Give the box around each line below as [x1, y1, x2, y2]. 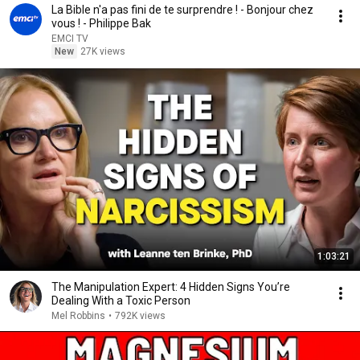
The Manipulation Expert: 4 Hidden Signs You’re [51, 280, 290, 293]
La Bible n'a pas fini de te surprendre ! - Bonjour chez [51, 3, 313, 16]
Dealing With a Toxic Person [51, 294, 190, 307]
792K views [115, 310, 166, 321]
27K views [80, 46, 125, 57]
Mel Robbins [51, 310, 105, 321]
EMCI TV [51, 33, 88, 44]
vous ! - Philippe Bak [51, 17, 151, 30]
